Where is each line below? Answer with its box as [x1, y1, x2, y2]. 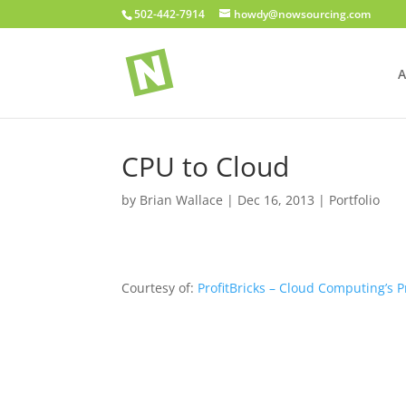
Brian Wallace [140, 191, 224, 208]
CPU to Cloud [121, 148, 290, 185]
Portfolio [329, 191, 381, 208]
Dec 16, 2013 [237, 191, 315, 208]
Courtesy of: [121, 279, 198, 296]
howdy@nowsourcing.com [234, 6, 372, 22]
